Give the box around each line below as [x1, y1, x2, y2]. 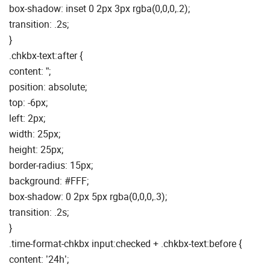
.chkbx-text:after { [9, 48, 83, 62]
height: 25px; [9, 142, 63, 156]
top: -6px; [9, 95, 48, 109]
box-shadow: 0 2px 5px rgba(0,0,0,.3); [9, 189, 167, 203]
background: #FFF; [9, 174, 89, 187]
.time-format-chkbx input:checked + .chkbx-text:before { [9, 236, 242, 250]
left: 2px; [9, 111, 45, 125]
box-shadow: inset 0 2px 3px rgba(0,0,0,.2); [9, 1, 190, 15]
